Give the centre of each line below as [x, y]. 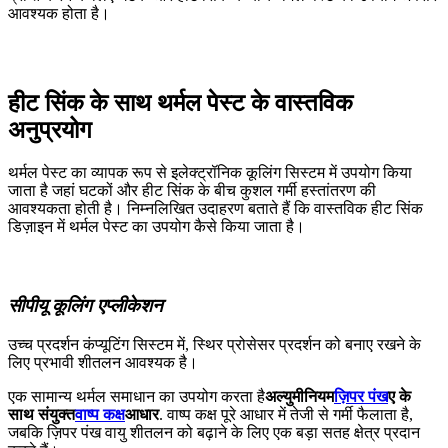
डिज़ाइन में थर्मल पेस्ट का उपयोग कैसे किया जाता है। [156, 226]
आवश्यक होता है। [59, 14]
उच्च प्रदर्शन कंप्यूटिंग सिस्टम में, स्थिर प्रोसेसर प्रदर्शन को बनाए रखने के [214, 344]
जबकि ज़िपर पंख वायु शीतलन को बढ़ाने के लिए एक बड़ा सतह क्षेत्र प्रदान [214, 432]
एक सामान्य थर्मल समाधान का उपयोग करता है [136, 396]
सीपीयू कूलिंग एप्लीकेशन [85, 306]
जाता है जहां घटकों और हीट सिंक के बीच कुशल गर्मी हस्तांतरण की [192, 190]
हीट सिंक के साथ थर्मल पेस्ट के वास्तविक [180, 102]
